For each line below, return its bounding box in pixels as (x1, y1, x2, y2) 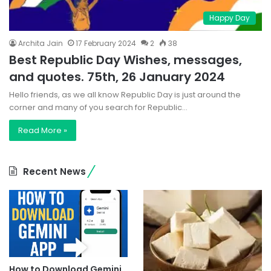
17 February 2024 (76, 38, 136, 49)
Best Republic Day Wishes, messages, (9, 51, 242, 69)
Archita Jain (18, 38, 63, 49)
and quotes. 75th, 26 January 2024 (9, 68, 225, 86)
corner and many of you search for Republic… (9, 102, 188, 114)
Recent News (23, 165, 86, 178)
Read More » (18, 125, 67, 137)
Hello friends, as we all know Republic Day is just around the (9, 89, 241, 101)
